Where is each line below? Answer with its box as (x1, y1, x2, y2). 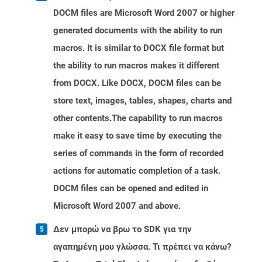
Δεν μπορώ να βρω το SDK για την (53, 224, 192, 235)
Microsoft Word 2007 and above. (53, 201, 181, 212)
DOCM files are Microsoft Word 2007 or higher (53, 8, 235, 19)
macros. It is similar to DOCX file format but (53, 43, 224, 54)
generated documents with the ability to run (53, 25, 222, 36)
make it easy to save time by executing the (53, 130, 222, 142)
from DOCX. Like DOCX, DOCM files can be (53, 78, 221, 89)
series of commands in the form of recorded (53, 148, 223, 159)
